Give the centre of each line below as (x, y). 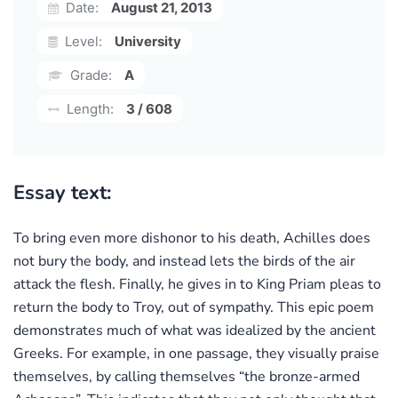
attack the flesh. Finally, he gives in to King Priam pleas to (197, 284)
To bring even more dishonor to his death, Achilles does (192, 238)
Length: (88, 108)
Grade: (89, 75)
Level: (82, 41)
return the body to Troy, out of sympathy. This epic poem (194, 307)
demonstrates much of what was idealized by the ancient (195, 330)
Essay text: (62, 192)
